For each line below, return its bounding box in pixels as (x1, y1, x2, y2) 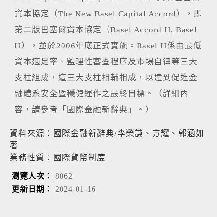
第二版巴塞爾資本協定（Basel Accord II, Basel (15, 25, 197, 34)
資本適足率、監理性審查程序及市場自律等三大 (15, 57, 198, 66)
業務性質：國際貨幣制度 (10, 153, 106, 162)
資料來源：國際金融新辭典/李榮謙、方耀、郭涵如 (10, 129, 204, 138)
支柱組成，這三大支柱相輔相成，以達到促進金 (15, 73, 198, 82)
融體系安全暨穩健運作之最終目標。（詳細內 (15, 89, 189, 98)
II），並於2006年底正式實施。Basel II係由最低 (15, 41, 202, 50)
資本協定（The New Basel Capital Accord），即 (15, 9, 202, 18)
